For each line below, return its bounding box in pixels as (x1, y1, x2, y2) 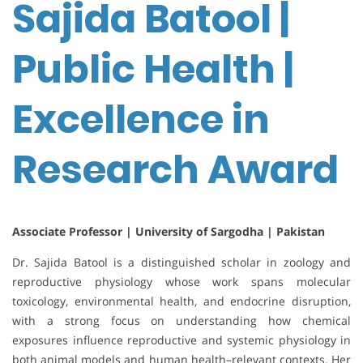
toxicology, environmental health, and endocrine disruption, (12, 293, 351, 309)
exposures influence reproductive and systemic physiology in (12, 331, 351, 348)
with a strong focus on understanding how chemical (12, 312, 351, 328)
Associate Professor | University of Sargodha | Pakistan (12, 223, 325, 239)
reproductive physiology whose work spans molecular (12, 273, 351, 289)
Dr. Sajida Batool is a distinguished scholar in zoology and (12, 254, 351, 270)
